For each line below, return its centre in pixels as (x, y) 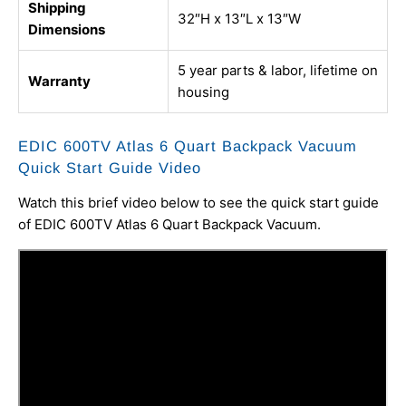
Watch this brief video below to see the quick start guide (198, 203)
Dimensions (67, 30)
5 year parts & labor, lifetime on (278, 71)
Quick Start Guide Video (110, 168)
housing (203, 92)
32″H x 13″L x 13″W (239, 19)
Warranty (59, 82)
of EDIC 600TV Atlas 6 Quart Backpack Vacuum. (169, 225)
